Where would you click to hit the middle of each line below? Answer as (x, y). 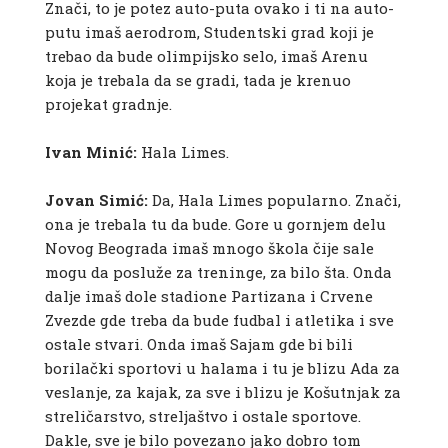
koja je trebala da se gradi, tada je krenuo (197, 80)
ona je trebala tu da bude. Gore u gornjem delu (215, 224)
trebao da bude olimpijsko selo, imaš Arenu (206, 56)
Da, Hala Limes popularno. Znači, (274, 200)
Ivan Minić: (90, 152)
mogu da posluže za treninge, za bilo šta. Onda (218, 272)
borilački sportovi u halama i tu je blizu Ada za (222, 368)
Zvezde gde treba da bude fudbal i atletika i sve (219, 320)
